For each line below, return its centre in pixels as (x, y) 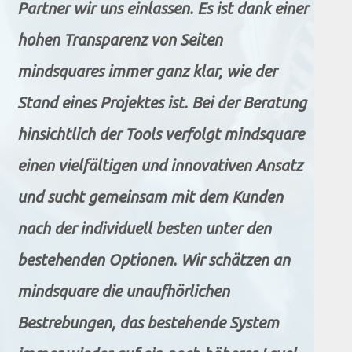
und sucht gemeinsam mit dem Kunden (150, 197)
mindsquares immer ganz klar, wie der (147, 71)
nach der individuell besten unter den (144, 229)
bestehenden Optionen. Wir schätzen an (154, 260)
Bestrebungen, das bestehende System (148, 323)
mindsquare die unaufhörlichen (123, 291)
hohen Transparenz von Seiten (120, 40)
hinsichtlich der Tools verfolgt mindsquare (161, 134)
